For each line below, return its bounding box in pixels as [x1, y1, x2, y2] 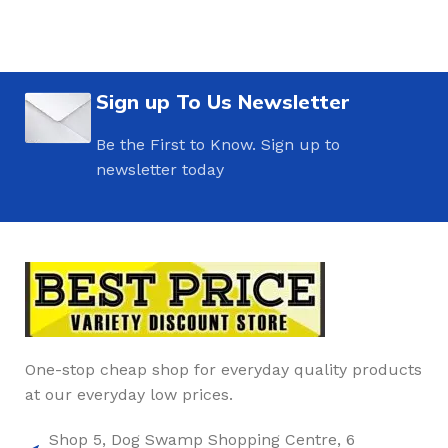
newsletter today [96, 160, 225, 179]
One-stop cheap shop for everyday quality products [25, 360, 422, 379]
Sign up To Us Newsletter [96, 89, 351, 114]
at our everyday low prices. [25, 385, 233, 404]
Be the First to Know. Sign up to [96, 135, 341, 154]
